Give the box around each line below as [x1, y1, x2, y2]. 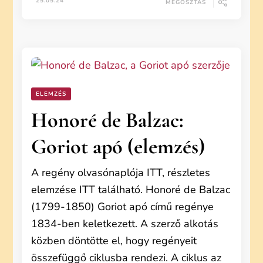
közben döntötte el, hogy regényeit [31, 234, 197, 248]
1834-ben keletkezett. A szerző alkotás [31, 217, 219, 231]
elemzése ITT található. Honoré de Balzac [31, 183, 231, 197]
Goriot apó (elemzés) [31, 134, 205, 159]
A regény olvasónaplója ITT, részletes [31, 166, 211, 180]
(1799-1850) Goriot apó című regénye [31, 200, 214, 214]
